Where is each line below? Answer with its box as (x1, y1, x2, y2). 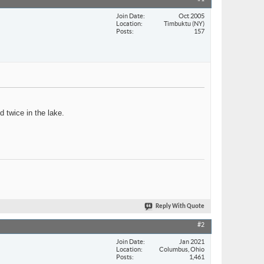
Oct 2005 (179, 12, 204, 19)
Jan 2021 (179, 237, 204, 245)
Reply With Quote (156, 203, 204, 210)
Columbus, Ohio (159, 245, 204, 253)
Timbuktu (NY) (164, 19, 204, 27)
